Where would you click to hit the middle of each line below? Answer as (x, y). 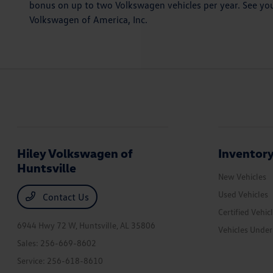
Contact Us (65, 197)
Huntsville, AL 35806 (118, 225)
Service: (32, 261)
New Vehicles (242, 176)
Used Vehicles (243, 194)
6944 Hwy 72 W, (48, 225)
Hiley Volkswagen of (75, 153)
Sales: (29, 243)
